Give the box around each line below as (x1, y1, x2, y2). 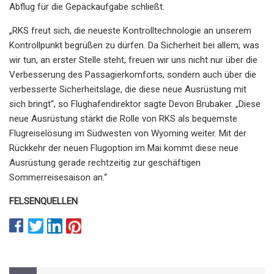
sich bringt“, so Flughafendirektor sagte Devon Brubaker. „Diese (9, 98, 261, 109)
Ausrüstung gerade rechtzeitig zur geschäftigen (9, 157, 201, 168)
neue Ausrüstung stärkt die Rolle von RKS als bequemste (9, 113, 237, 124)
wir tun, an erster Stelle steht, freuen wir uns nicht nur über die (9, 54, 257, 65)
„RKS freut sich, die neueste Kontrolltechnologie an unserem (9, 24, 251, 36)
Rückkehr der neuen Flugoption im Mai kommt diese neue (9, 142, 239, 154)
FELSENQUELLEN (9, 195, 78, 207)
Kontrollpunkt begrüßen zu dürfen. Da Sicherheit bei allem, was (9, 39, 259, 51)
